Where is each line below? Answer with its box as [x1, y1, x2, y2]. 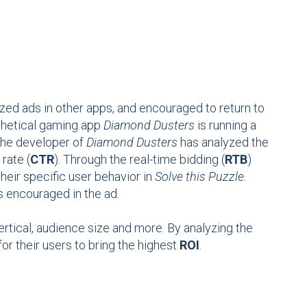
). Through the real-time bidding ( [53, 152, 225, 167]
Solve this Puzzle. [154, 169, 247, 184]
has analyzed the [177, 135, 269, 150]
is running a [194, 118, 256, 133]
